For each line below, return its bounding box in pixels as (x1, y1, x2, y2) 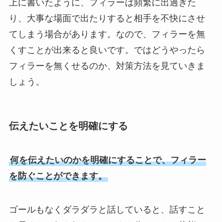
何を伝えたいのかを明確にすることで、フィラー (9, 155, 206, 165)
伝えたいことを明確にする (8, 120, 128, 131)
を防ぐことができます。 (8, 171, 107, 181)
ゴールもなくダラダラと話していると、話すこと (8, 204, 205, 215)
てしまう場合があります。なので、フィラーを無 (8, 29, 205, 40)
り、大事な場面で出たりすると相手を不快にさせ (8, 13, 205, 24)
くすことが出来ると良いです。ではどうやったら (8, 45, 205, 55)
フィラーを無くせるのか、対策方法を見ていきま (8, 61, 205, 71)
